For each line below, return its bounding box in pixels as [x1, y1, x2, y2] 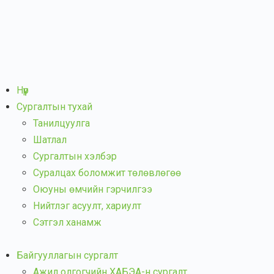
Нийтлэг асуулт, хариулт [33, 200, 141, 212]
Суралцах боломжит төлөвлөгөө [33, 167, 181, 179]
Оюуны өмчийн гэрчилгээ [33, 183, 152, 195]
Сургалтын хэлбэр [33, 150, 117, 162]
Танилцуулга [33, 117, 90, 129]
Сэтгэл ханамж [33, 217, 102, 228]
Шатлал [33, 134, 67, 146]
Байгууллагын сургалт [17, 250, 118, 261]
